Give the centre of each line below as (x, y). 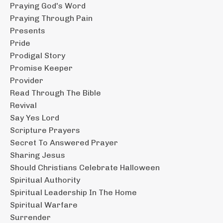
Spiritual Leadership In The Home (73, 192)
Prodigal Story (38, 55)
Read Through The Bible (56, 93)
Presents (28, 30)
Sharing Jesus (38, 155)
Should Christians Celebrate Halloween (85, 167)
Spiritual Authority (45, 180)
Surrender (30, 217)
